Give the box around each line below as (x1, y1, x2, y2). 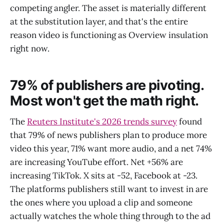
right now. (10, 43, 49, 54)
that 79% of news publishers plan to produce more (10, 129, 207, 141)
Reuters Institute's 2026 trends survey (27, 116, 177, 127)
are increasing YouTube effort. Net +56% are (10, 156, 183, 168)
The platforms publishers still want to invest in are (10, 183, 208, 195)
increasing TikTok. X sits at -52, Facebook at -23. (10, 170, 197, 181)
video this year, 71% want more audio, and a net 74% (10, 143, 212, 154)
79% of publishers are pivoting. (10, 76, 204, 93)
